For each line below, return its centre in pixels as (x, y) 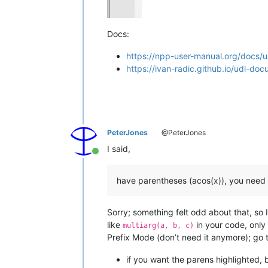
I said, (119, 149)
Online (109, 158)
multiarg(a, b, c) (158, 226)
